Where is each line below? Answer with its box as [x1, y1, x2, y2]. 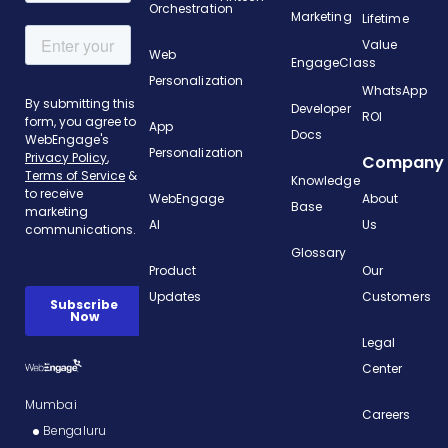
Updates [148, 287, 202, 305]
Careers [361, 405, 411, 423]
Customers [361, 287, 431, 305]
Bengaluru [43, 421, 106, 439]
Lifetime [361, 9, 409, 27]
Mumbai [25, 395, 77, 413]
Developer [290, 99, 351, 117]
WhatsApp [361, 81, 427, 99]
